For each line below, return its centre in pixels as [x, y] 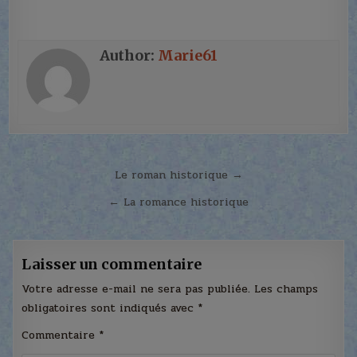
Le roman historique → [178, 175]
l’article [51, 220]
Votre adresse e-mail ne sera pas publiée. [136, 288]
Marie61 [188, 55]
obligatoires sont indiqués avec [110, 308]
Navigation [71, 176]
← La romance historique [178, 202]
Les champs [286, 288]
